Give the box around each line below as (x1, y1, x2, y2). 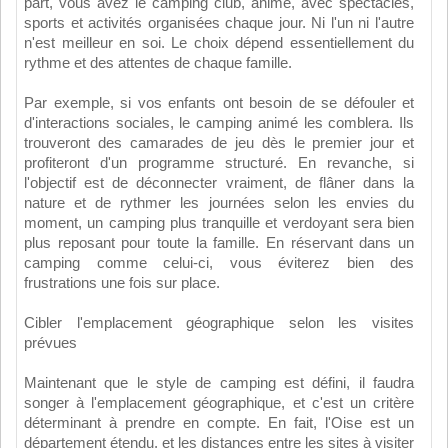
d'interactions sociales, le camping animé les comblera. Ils (24, 114, 414, 131)
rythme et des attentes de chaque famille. (24, 54, 292, 71)
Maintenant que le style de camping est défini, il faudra (24, 374, 414, 391)
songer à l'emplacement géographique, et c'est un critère (24, 394, 414, 411)
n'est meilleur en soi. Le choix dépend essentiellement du (24, 34, 414, 51)
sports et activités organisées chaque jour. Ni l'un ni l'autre (24, 14, 414, 31)
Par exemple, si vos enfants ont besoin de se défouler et (24, 94, 414, 111)
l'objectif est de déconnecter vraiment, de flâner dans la (24, 174, 414, 191)
